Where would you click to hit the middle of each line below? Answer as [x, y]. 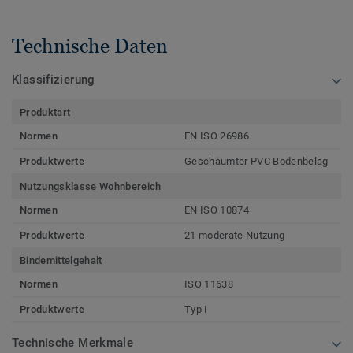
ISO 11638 [209, 284]
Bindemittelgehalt [61, 260]
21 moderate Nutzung [235, 235]
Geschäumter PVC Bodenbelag [256, 161]
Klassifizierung [54, 79]
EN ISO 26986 [217, 136]
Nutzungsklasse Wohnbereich [91, 186]
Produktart [45, 112]
